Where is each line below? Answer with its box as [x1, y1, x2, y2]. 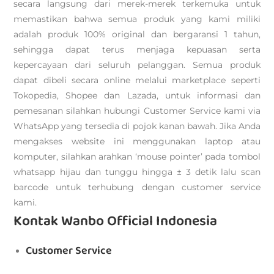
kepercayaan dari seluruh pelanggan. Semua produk [13, 59, 261, 70]
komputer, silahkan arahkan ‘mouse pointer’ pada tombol [13, 151, 261, 162]
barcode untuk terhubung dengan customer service [13, 182, 261, 193]
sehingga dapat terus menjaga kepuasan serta [13, 44, 261, 55]
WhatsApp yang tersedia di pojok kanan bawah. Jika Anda [13, 120, 261, 131]
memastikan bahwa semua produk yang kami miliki [13, 13, 261, 24]
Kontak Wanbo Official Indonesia [13, 210, 218, 233]
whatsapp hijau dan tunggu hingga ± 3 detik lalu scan [13, 166, 261, 177]
